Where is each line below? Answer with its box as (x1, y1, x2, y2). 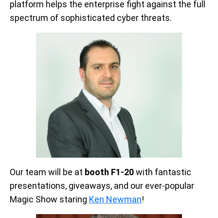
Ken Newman (89, 194, 142, 205)
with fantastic (136, 167, 191, 178)
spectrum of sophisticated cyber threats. (10, 13, 172, 23)
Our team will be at (10, 167, 83, 178)
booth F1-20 (85, 167, 134, 178)
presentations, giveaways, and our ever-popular (10, 181, 194, 191)
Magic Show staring (10, 194, 87, 205)
